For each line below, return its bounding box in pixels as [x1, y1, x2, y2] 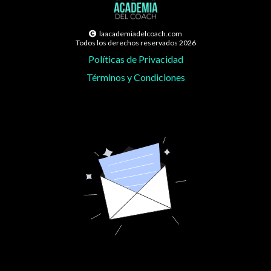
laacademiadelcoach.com [99, 29, 182, 38]
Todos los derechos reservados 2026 [75, 38, 196, 47]
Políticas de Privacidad [88, 53, 183, 65]
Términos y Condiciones [86, 71, 185, 83]
